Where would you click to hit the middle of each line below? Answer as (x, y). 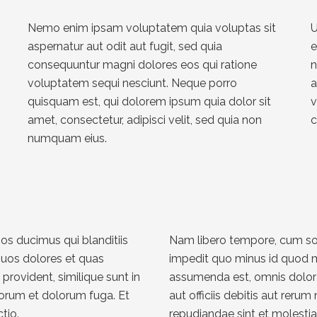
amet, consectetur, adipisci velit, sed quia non (145, 120)
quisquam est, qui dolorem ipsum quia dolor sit (149, 101)
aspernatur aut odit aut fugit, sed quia (125, 46)
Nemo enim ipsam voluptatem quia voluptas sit (152, 28)
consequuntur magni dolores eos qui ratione (142, 64)
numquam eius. (67, 138)
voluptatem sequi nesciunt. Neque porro (132, 83)
